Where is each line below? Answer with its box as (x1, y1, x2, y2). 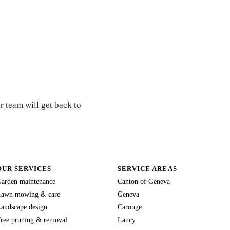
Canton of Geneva (118, 177, 170, 185)
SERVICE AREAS (118, 164, 177, 172)
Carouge (118, 202, 142, 211)
